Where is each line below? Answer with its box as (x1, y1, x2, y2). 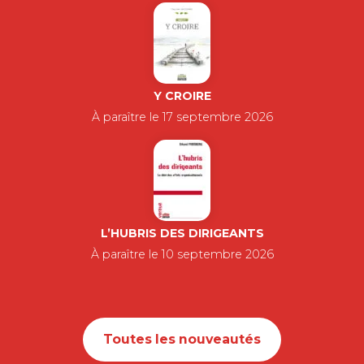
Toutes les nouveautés (103, 331, 261, 347)
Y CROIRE (153, 89, 211, 103)
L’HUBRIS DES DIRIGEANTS (100, 226, 264, 240)
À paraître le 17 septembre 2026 (91, 110, 273, 124)
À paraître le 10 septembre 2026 (90, 247, 274, 262)
